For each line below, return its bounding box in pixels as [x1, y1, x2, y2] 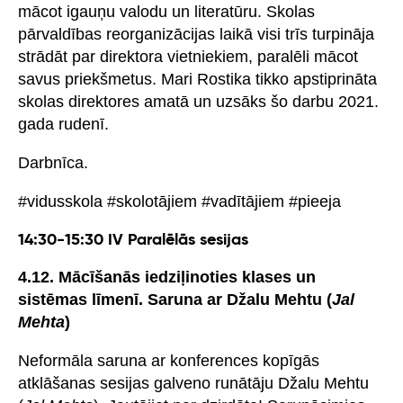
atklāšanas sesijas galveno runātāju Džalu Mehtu [18, 373, 369, 392]
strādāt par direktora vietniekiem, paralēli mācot [18, 47, 358, 66]
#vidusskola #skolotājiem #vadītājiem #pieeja [18, 192, 341, 210]
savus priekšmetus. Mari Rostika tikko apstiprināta [18, 69, 377, 88]
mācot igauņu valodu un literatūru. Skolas [18, 2, 315, 21]
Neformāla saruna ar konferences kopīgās [18, 351, 319, 370]
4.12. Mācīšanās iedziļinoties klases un [18, 267, 316, 286]
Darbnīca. [18, 153, 88, 172]
